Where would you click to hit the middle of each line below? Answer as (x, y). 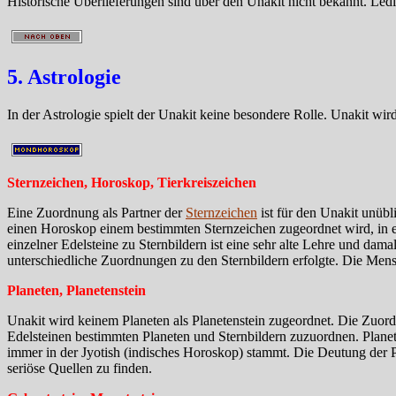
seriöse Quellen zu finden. (80, 368)
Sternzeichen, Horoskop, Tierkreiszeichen (132, 182)
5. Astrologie (64, 76)
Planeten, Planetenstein (76, 290)
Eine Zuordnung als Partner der (96, 212)
